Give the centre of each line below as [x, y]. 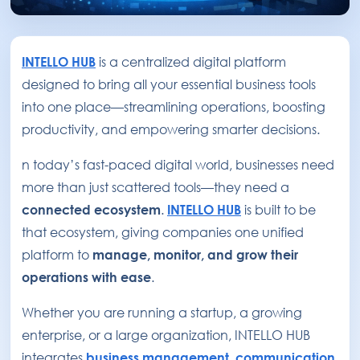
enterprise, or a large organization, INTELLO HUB [166, 335]
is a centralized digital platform [191, 62]
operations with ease [86, 278]
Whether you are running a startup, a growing [162, 313]
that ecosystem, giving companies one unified [163, 233]
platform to [57, 255]
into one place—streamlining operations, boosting [174, 107]
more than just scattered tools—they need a [155, 188]
